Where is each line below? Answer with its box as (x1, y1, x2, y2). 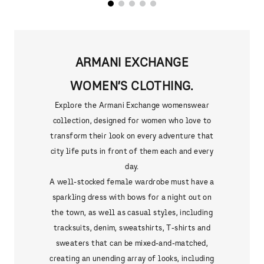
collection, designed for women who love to (52, 115, 212, 126)
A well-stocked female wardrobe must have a (49, 176, 214, 187)
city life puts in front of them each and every (50, 146, 214, 157)
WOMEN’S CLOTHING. (70, 77, 194, 94)
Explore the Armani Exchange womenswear (54, 100, 210, 111)
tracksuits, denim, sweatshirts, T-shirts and (53, 222, 211, 233)
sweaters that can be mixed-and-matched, (55, 237, 209, 249)
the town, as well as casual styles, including (51, 207, 213, 218)
